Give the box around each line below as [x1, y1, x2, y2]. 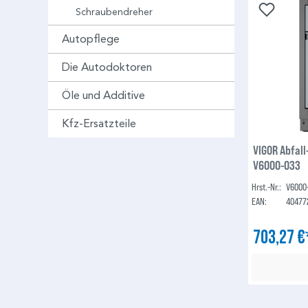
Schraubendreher [76, 6, 153, 19]
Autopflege [62, 32, 120, 46]
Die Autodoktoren [62, 60, 152, 74]
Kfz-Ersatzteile [62, 117, 136, 131]
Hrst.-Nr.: [252, 181, 282, 193]
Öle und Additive [62, 89, 145, 102]
